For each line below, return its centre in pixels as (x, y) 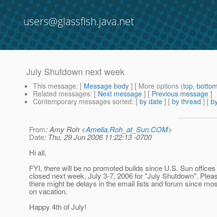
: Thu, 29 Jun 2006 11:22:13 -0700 (98, 137)
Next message (120, 94)
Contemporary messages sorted (82, 101)
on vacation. (48, 191)
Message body (106, 86)
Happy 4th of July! (58, 207)
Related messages (62, 94)
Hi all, (38, 153)
